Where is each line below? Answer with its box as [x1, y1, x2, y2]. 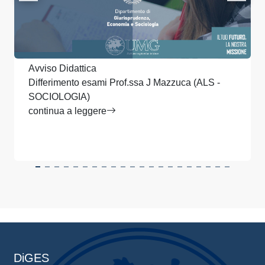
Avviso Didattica [28, 63, 96, 74]
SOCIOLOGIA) [28, 92, 90, 102]
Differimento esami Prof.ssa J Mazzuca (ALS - [28, 77, 220, 88]
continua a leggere [28, 106, 106, 117]
